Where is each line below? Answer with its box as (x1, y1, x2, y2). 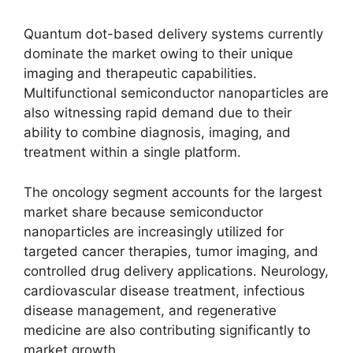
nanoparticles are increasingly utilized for (24, 223, 284, 240)
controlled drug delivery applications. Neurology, (24, 262, 329, 279)
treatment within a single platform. (24, 144, 241, 160)
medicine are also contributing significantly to (24, 321, 310, 338)
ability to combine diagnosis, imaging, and (24, 124, 291, 140)
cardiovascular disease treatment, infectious (24, 282, 305, 299)
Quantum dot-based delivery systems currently (24, 26, 323, 42)
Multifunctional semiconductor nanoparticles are (24, 85, 329, 101)
